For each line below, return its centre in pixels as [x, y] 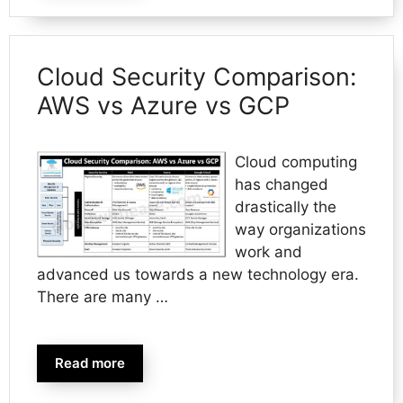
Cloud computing [296, 161]
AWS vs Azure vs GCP [163, 105]
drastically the [285, 206]
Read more [90, 363]
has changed [281, 184]
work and [268, 251]
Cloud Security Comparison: [197, 76]
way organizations [300, 229]
